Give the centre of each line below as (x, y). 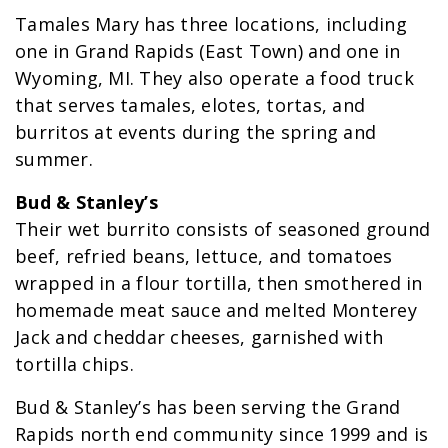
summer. (54, 159)
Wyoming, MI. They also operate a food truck (214, 78)
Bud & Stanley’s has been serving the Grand (208, 407)
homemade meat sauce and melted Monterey (216, 310)
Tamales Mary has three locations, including (211, 24)
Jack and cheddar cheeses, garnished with (199, 337)
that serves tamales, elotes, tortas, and (190, 105)
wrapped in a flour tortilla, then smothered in (219, 283)
